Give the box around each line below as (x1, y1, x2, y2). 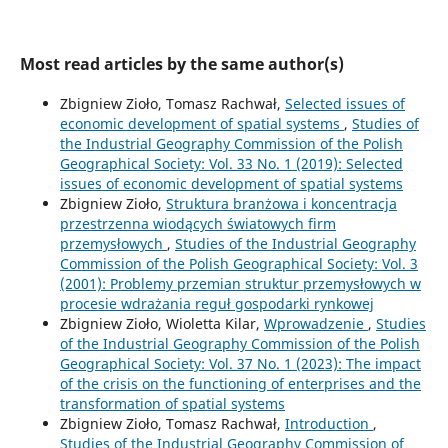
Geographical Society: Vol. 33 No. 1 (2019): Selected (59, 153, 403, 173)
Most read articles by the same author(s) (19, 52, 344, 75)
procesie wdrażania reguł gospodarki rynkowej (59, 293, 374, 313)
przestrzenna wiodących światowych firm (59, 213, 336, 233)
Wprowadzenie (263, 313, 368, 333)
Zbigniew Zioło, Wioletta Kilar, (59, 313, 264, 333)
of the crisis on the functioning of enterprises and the (59, 373, 421, 393)
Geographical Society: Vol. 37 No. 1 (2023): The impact (59, 353, 421, 373)
